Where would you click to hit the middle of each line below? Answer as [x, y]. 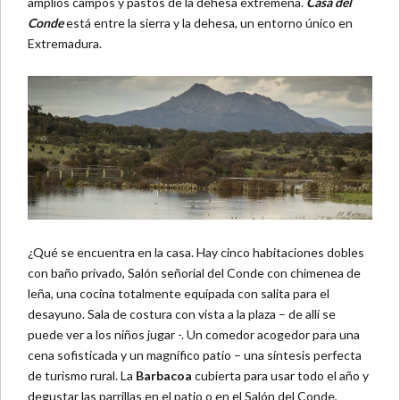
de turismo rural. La [82, 376]
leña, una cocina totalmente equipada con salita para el [179, 294]
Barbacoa [164, 376]
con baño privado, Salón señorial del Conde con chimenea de [194, 273]
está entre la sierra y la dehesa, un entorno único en [208, 22]
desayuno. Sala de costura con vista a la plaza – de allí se [182, 314]
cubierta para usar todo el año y [280, 376]
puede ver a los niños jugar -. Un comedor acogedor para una [194, 335]
